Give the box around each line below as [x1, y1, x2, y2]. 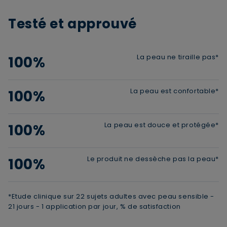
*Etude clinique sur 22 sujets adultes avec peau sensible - [8, 191, 215, 201]
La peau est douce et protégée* [104, 120, 219, 130]
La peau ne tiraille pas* [137, 52, 219, 62]
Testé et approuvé [8, 14, 137, 33]
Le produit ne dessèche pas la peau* [87, 154, 219, 164]
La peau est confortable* [130, 86, 219, 96]
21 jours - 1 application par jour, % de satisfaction [8, 201, 181, 211]
